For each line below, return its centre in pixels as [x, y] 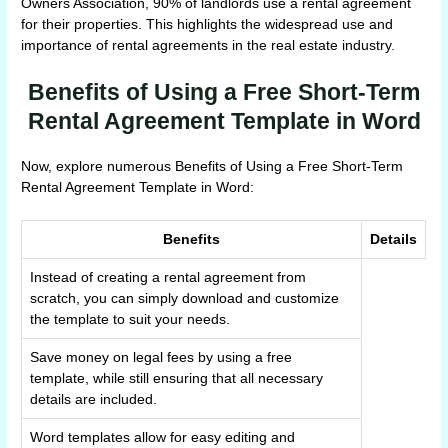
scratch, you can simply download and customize [185, 298]
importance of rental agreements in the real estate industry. [208, 46]
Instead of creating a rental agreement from [168, 277]
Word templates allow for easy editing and [163, 437]
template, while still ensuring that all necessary [177, 378]
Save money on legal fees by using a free [161, 357]
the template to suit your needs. [130, 319]
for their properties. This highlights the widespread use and [207, 25]
